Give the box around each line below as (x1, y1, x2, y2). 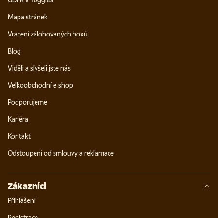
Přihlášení (8, 196, 36, 205)
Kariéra (8, 115, 28, 124)
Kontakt (8, 132, 31, 141)
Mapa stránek (8, 13, 48, 21)
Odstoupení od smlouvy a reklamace (8, 149, 114, 158)
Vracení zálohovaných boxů (8, 30, 88, 38)
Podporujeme (8, 98, 47, 107)
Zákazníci (8, 181, 46, 192)
